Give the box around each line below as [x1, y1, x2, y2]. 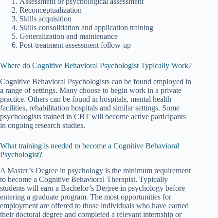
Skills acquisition [19, 15, 72, 23]
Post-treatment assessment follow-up [19, 41, 131, 50]
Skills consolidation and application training [19, 23, 153, 32]
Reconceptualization [19, 6, 82, 15]
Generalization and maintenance [19, 32, 118, 41]
